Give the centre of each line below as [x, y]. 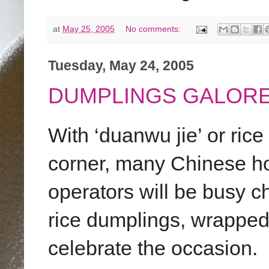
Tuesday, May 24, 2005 [121, 66]
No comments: [155, 29]
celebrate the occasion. [153, 249]
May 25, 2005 [89, 29]
